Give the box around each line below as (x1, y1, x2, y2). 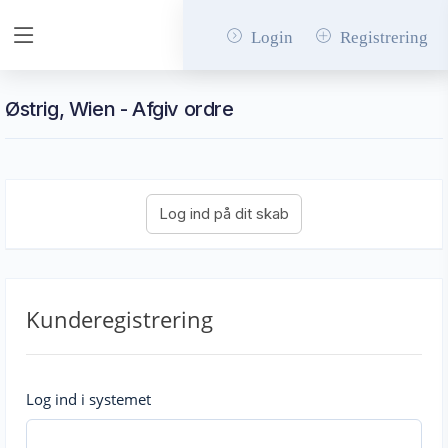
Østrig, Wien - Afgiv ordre (5, 97, 234, 121)
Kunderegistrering (26, 304, 213, 334)
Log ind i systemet (26, 389, 151, 409)
